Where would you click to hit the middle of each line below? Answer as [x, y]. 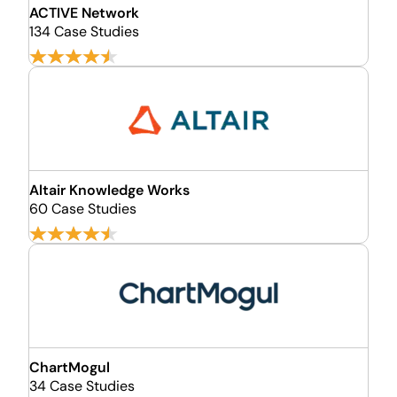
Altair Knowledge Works [109, 190]
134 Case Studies [84, 31]
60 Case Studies [83, 209]
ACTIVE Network [84, 13]
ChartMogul [70, 367]
